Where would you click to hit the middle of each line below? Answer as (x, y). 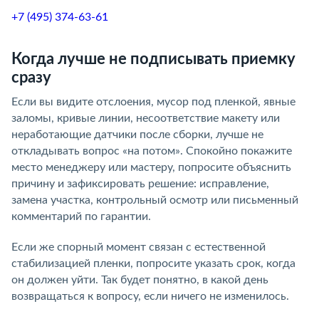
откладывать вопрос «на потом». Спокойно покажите (152, 151)
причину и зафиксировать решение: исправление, (140, 184)
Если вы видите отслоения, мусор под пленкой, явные (153, 102)
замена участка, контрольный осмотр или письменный (155, 200)
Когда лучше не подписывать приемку (153, 59)
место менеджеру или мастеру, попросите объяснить (151, 167)
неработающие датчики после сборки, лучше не (137, 135)
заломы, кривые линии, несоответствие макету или (146, 118)
